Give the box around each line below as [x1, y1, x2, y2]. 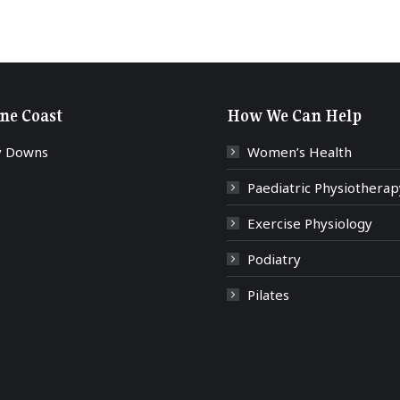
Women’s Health [247, 143, 352, 161]
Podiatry [247, 250, 301, 268]
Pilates [247, 286, 289, 304]
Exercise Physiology [247, 214, 372, 232]
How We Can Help [227, 105, 362, 126]
